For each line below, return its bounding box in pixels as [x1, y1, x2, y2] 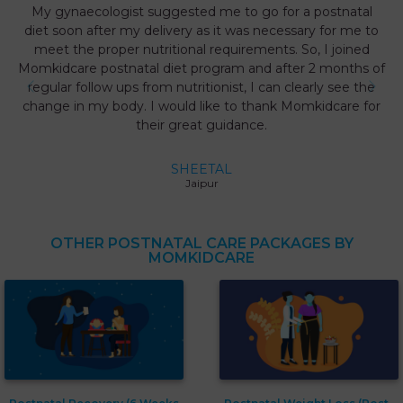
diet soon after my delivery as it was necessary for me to [24, 22, 379, 40]
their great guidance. [136, 117, 267, 134]
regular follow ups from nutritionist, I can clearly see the [28, 79, 375, 96]
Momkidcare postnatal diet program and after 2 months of [18, 60, 385, 77]
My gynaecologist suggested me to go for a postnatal [31, 4, 372, 21]
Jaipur [184, 176, 219, 191]
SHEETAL [171, 161, 232, 178]
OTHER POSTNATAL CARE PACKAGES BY [49, 235, 354, 253]
